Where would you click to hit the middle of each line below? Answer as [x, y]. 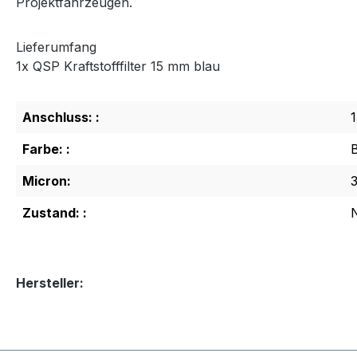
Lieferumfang [56, 47]
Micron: [47, 180]
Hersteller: [50, 282]
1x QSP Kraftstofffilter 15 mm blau [118, 66]
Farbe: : [46, 149]
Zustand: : [55, 212]
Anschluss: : [61, 117]
